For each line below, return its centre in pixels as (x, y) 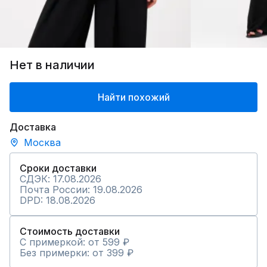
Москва (42, 142)
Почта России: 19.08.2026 (81, 190)
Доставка (33, 127)
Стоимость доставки (70, 231)
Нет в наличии (52, 65)
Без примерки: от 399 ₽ (77, 253)
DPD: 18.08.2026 (58, 200)
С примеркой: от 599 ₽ (74, 242)
